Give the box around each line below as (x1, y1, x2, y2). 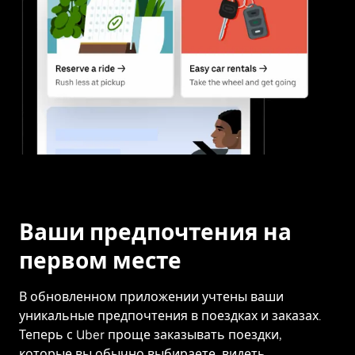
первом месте (19, 247, 181, 275)
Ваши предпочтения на (19, 219, 292, 246)
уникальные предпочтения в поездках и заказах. (19, 308, 321, 324)
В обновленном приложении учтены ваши (19, 289, 284, 305)
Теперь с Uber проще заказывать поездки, (19, 327, 282, 343)
